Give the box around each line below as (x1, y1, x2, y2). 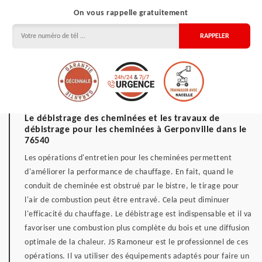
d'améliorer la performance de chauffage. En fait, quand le (25, 168, 233, 177)
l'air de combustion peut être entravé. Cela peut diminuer (25, 196, 230, 205)
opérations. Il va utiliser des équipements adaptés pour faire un (25, 252, 249, 261)
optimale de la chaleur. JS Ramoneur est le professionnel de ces (25, 238, 249, 247)
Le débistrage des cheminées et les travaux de (25, 114, 220, 123)
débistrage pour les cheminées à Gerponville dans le (25, 125, 247, 135)
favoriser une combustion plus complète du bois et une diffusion (25, 224, 250, 233)
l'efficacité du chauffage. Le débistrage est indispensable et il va (25, 210, 252, 219)
